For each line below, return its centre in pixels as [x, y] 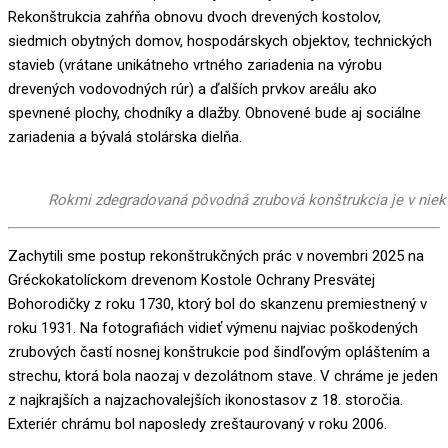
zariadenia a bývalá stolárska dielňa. [125, 136]
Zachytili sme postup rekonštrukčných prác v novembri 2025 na [216, 255]
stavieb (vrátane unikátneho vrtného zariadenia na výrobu [195, 64]
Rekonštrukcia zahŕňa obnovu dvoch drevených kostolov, [194, 16]
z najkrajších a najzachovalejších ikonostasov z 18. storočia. [205, 399]
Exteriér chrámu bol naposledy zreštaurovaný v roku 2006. [197, 423]
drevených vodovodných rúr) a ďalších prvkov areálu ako [192, 88]
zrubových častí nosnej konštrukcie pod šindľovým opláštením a [219, 351]
